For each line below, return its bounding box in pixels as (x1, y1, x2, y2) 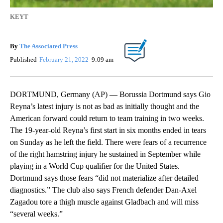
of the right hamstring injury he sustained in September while (10, 149, 201, 158)
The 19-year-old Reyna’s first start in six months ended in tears (10, 125, 206, 134)
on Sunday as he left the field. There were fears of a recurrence (10, 137, 207, 146)
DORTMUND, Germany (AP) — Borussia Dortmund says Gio (10, 90, 211, 99)
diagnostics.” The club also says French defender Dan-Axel (10, 185, 197, 194)
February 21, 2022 (39, 55, 91, 63)
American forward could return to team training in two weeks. (10, 113, 204, 122)
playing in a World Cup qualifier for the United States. (10, 161, 180, 170)
